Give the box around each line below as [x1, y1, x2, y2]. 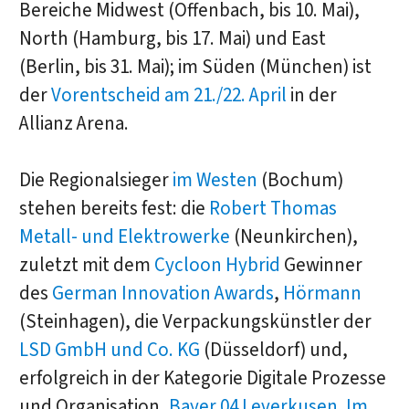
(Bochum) [257, 167, 343, 194]
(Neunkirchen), [229, 224, 358, 251]
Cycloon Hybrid [153, 252, 280, 279]
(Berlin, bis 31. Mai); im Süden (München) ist [18, 53, 372, 80]
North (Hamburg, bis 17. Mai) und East [18, 25, 326, 52]
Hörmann [282, 280, 362, 308]
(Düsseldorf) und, [199, 337, 348, 364]
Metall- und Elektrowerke [18, 224, 230, 251]
